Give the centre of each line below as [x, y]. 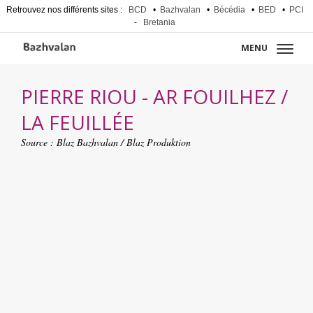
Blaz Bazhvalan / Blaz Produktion [124, 142]
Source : [39, 142]
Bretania [159, 22]
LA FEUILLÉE [78, 122]
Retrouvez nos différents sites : [65, 10]
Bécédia [229, 10]
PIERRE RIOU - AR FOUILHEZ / [154, 96]
